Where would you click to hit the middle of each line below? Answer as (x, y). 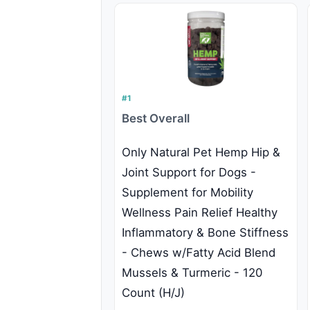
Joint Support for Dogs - (189, 173)
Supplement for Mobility (188, 193)
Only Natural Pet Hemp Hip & (201, 153)
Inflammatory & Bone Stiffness (205, 233)
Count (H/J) (153, 293)
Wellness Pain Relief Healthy (200, 213)
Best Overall (156, 119)
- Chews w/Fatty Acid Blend (199, 253)
